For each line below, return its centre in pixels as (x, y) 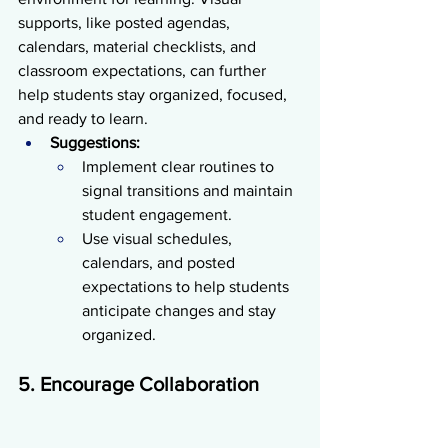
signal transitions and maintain (189, 190)
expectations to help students (187, 286)
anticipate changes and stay (181, 310)
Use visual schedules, (159, 238)
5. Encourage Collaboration (138, 383)
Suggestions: (95, 142)
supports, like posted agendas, (126, 22)
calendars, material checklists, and (139, 46)
